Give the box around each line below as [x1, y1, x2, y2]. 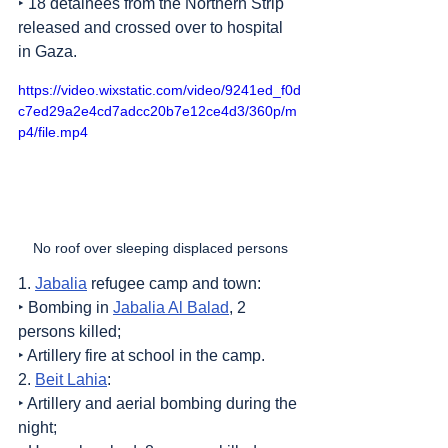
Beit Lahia [35, 370, 107, 388]
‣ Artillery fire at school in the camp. [18, 346, 265, 364]
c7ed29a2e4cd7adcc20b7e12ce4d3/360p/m [18, 102, 297, 119]
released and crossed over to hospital [18, 18, 287, 36]
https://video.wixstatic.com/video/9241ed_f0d [18, 81, 301, 98]
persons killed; [18, 322, 121, 340]
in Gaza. [18, 42, 77, 60]
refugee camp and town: [87, 274, 261, 292]
